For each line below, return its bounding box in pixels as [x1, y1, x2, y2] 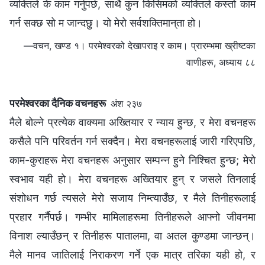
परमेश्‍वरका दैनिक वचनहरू [9, 96, 111, 109]
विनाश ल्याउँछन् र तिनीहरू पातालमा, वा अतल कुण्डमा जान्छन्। [9, 229, 256, 242]
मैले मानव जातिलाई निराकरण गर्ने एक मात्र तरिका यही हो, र [9, 248, 256, 261]
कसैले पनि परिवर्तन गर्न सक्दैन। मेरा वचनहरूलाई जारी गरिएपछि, [9, 134, 256, 147]
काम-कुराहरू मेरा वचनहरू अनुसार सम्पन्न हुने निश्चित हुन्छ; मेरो [9, 153, 256, 166]
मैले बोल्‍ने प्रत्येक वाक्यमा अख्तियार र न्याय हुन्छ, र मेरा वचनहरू [9, 115, 256, 128]
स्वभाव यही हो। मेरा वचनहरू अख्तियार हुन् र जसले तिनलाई [9, 172, 256, 185]
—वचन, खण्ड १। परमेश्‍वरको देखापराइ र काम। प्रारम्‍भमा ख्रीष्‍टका [24, 39, 256, 51]
